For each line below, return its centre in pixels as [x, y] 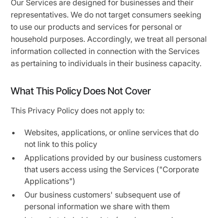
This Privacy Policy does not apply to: [78, 110]
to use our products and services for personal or [97, 27]
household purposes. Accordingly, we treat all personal [109, 39]
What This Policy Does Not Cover [81, 91]
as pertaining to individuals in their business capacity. [106, 63]
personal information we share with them [97, 206]
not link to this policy [61, 144]
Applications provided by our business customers [113, 158]
